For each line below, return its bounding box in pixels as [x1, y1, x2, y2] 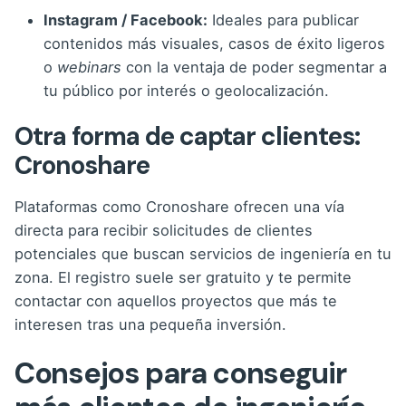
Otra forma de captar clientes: [14, 119, 360, 153]
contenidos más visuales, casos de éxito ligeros [43, 34, 385, 53]
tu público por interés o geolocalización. [43, 81, 329, 100]
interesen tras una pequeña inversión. [14, 314, 286, 333]
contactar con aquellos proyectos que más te [14, 291, 337, 310]
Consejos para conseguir [14, 353, 346, 392]
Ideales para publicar [208, 10, 359, 29]
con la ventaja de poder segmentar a [121, 57, 387, 76]
